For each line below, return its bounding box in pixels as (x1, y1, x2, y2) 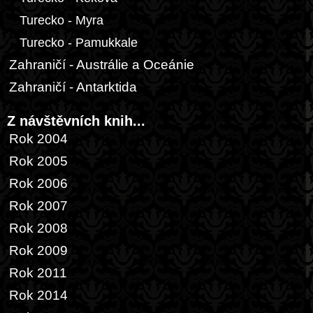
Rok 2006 (9, 176, 68, 191)
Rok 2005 (9, 154, 68, 168)
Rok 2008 (9, 221, 68, 235)
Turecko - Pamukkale (20, 36, 138, 50)
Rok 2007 (9, 198, 68, 213)
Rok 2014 (9, 288, 68, 303)
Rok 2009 (9, 243, 68, 258)
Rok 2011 (9, 265, 67, 280)
